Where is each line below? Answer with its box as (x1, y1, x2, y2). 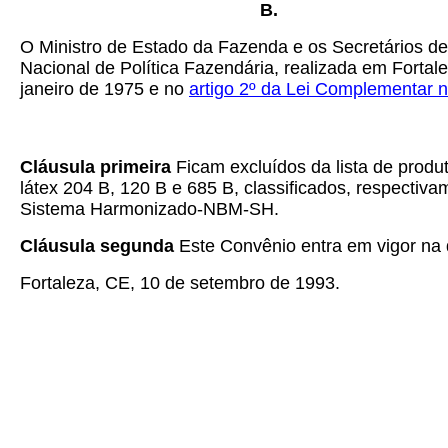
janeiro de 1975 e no (20, 79, 189, 99)
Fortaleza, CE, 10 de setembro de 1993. (20, 273, 340, 293)
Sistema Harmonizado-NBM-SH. (20, 199, 279, 219)
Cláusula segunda (20, 236, 179, 256)
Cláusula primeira (20, 157, 176, 177)
